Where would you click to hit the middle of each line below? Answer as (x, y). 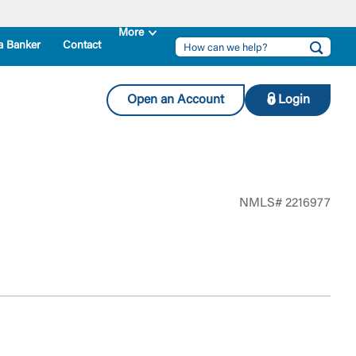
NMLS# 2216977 (285, 203)
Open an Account (176, 100)
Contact (82, 46)
